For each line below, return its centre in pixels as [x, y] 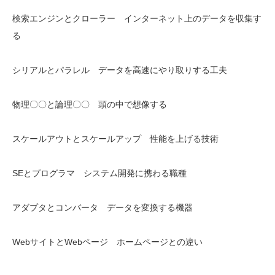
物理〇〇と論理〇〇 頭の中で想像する [90, 104]
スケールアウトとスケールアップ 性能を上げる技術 [115, 139]
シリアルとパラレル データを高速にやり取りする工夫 [120, 70]
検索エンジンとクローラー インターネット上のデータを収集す [137, 18]
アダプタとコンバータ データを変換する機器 [103, 207]
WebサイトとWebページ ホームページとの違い [107, 242]
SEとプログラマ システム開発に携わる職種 [99, 173]
